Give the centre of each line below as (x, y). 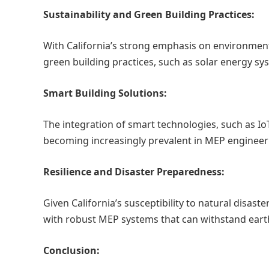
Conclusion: (71, 250)
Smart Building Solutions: (105, 93)
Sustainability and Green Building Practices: (149, 14)
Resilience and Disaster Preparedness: (134, 172)
